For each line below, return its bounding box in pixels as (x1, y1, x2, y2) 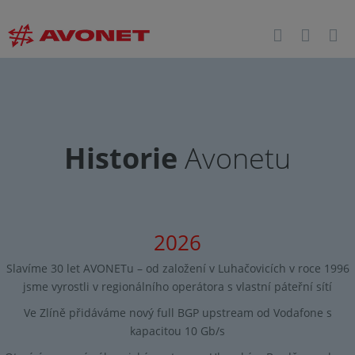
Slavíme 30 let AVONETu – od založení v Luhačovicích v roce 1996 (6, 261, 349, 277)
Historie (64, 139, 177, 177)
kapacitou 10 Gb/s (130, 323, 225, 339)
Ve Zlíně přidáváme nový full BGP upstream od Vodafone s (23, 305, 332, 321)
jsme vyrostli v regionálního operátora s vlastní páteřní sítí (23, 279, 332, 295)
